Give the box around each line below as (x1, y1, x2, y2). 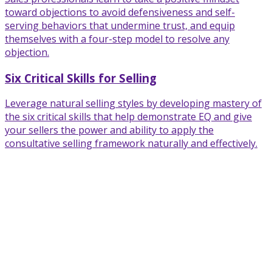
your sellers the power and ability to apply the (5, 123, 214, 137)
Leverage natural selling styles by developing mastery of (5, 97, 262, 110)
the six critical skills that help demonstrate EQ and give (5, 110, 252, 124)
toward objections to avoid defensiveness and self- (5, 5, 235, 19)
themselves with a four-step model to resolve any (5, 32, 229, 46)
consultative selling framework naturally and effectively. (5, 137, 257, 151)
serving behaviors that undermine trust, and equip (5, 18, 235, 32)
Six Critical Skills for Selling (5, 70, 157, 86)
